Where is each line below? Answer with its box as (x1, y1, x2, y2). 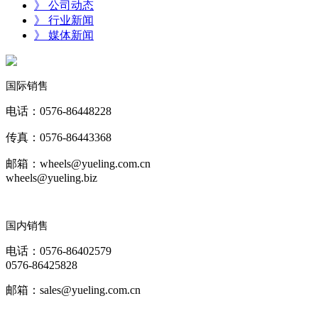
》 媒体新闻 (34, 28, 94, 41)
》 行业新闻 (34, 13, 94, 26)
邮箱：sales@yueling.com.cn (6, 283, 141, 296)
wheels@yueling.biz (6, 171, 97, 184)
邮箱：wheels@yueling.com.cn (6, 157, 150, 170)
